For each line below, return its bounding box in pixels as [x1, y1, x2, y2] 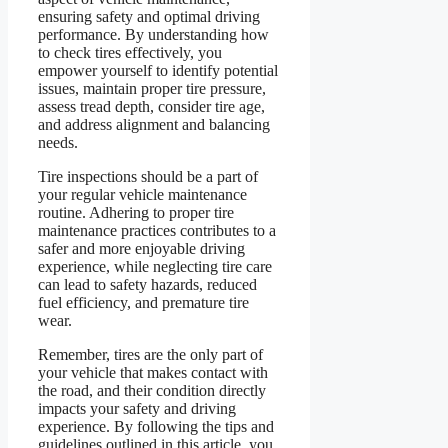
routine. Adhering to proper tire [38, 203, 234, 221]
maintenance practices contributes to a [38, 221, 276, 239]
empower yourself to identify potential [38, 61, 278, 79]
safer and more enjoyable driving [38, 239, 245, 257]
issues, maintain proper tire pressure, [38, 79, 266, 97]
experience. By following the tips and [38, 417, 274, 435]
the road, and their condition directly [38, 381, 266, 399]
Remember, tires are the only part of [38, 345, 263, 363]
